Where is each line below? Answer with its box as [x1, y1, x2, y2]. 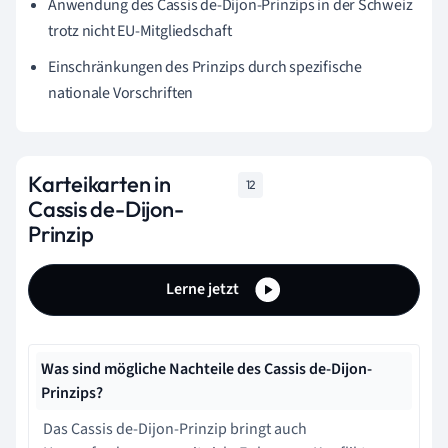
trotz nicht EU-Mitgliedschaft [48, 19, 232, 42]
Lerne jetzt [166, 277, 242, 300]
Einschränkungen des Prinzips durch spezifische [48, 55, 362, 78]
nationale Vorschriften [48, 81, 194, 104]
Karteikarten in [28, 169, 171, 198]
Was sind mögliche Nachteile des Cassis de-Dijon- [41, 357, 372, 380]
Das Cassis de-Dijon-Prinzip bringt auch [43, 417, 307, 440]
